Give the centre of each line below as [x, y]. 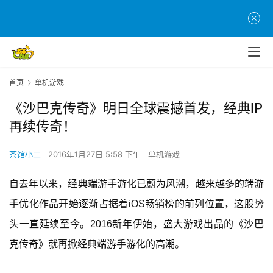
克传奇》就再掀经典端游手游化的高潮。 [97, 244]
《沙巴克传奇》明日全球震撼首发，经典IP [136, 108]
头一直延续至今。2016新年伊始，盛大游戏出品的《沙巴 [136, 224]
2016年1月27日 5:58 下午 [96, 154]
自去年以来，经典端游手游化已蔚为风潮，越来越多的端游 [136, 184]
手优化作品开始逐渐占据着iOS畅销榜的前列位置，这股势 [136, 204]
